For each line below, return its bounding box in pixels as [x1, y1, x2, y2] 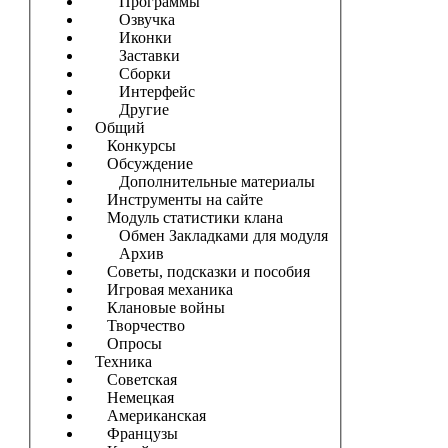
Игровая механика [82, 280, 233, 298]
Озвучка [82, 10, 175, 28]
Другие [82, 100, 169, 118]
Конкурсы [82, 136, 176, 154]
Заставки [82, 46, 180, 64]
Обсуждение [82, 154, 193, 172]
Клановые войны [82, 298, 225, 316]
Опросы [82, 334, 162, 352]
